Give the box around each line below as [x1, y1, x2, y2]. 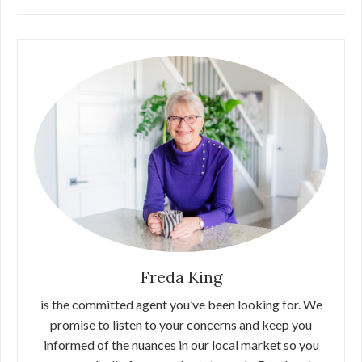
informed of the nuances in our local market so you [43, 336, 319, 352]
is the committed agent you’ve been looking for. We [40, 296, 322, 312]
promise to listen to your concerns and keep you [50, 316, 312, 332]
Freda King [140, 266, 222, 287]
